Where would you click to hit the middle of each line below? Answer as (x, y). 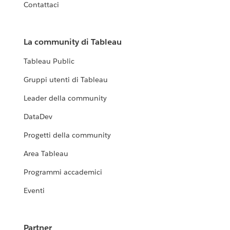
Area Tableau (46, 154)
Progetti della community (68, 135)
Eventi (34, 191)
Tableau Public (49, 61)
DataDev (38, 117)
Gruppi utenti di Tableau (66, 80)
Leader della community (65, 98)
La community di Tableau (73, 42)
